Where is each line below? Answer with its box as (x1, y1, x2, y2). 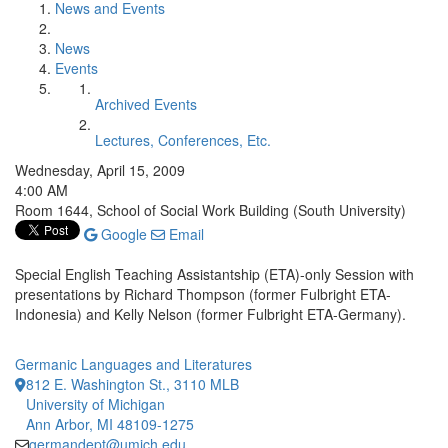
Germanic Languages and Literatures (15, 354, 252, 374)
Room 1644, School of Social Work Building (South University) (15, 200, 406, 220)
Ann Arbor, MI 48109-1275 (26, 414, 194, 434)
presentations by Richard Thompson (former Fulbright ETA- (15, 284, 391, 304)
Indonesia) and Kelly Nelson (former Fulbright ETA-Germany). (15, 304, 406, 324)
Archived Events (95, 94, 197, 114)
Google (97, 224, 147, 244)
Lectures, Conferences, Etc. (95, 130, 271, 150)
